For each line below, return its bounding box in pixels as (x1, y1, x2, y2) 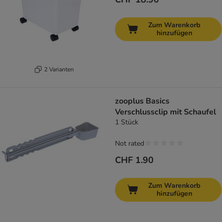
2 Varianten (44, 65, 74, 73)
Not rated (115, 139, 144, 149)
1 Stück (115, 117, 138, 127)
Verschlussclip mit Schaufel (115, 107, 216, 118)
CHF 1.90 (115, 154, 154, 166)
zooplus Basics (115, 96, 169, 107)
